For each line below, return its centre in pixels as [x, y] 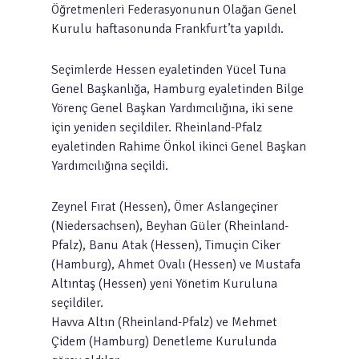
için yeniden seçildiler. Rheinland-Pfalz [157, 127]
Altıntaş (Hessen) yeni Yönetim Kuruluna [164, 284]
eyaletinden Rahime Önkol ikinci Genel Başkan [179, 147]
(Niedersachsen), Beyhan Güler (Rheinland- [170, 226]
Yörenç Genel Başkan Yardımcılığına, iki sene [172, 108]
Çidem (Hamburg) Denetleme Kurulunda [164, 341]
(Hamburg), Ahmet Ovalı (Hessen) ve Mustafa [176, 264]
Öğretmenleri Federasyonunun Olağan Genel [174, 10]
